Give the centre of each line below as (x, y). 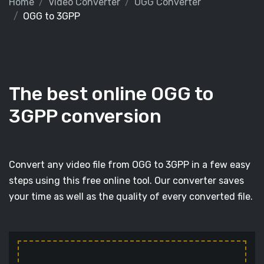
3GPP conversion (85, 116)
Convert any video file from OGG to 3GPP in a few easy (130, 165)
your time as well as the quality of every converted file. (131, 197)
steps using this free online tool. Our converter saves (126, 181)
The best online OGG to (111, 94)
